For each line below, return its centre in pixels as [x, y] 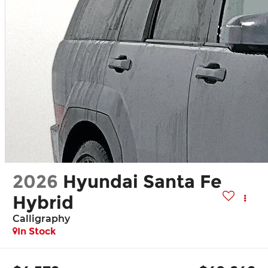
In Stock [37, 231]
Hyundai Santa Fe [143, 181]
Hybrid [43, 202]
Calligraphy [42, 218]
